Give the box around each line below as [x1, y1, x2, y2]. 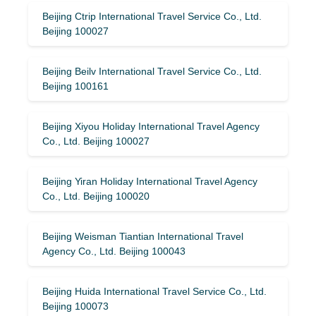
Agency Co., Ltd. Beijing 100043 [42, 245, 186, 257]
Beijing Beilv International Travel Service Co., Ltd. [42, 65, 262, 77]
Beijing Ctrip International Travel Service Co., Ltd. [42, 10, 262, 22]
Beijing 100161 [42, 80, 109, 92]
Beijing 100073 [42, 300, 109, 312]
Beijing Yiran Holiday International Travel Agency [42, 175, 257, 187]
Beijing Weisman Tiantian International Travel [42, 230, 243, 242]
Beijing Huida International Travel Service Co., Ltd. [42, 285, 267, 297]
